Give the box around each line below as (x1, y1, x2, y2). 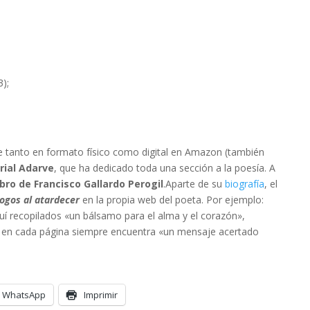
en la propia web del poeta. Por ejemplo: (80, 193, 264, 206)
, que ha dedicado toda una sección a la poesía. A (54, 161, 275, 174)
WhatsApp (2, 289, 46, 301)
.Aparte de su (163, 177, 225, 190)
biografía (225, 177, 264, 190)
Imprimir (84, 289, 118, 301)
